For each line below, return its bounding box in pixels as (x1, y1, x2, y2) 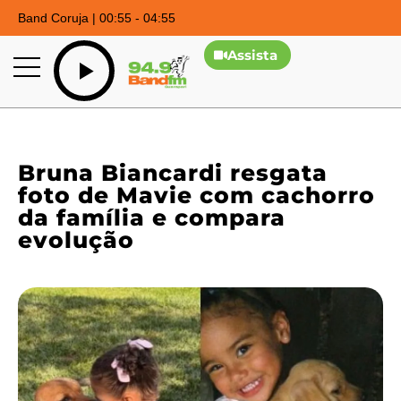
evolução (18, 226, 134, 254)
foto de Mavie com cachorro (18, 182, 375, 209)
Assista (227, 47, 278, 64)
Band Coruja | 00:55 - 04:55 (18, 11, 175, 25)
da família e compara (18, 204, 286, 232)
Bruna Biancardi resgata (18, 159, 328, 187)
